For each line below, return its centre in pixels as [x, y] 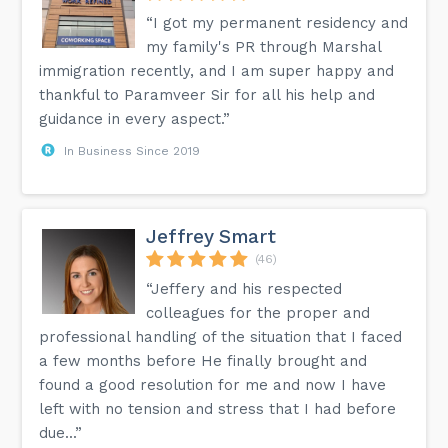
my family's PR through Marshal [264, 46]
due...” [61, 432]
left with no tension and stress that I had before [218, 408]
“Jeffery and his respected [244, 288]
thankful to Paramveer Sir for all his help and [207, 94]
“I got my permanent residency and [277, 22]
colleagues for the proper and [258, 312]
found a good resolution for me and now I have [213, 384]
